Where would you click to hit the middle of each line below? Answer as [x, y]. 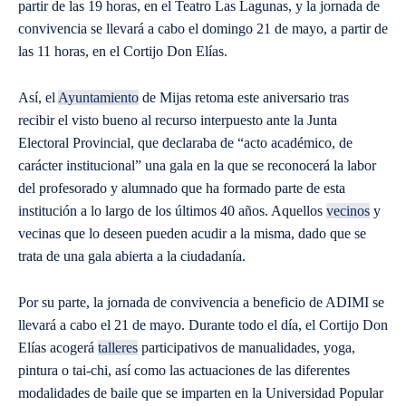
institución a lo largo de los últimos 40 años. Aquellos [172, 211]
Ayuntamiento [98, 98]
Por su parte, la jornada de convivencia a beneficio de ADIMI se [201, 303]
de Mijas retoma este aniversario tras [244, 98]
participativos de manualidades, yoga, [246, 348]
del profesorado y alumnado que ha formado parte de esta [182, 188]
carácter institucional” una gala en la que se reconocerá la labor [197, 166]
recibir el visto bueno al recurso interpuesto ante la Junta [178, 121]
